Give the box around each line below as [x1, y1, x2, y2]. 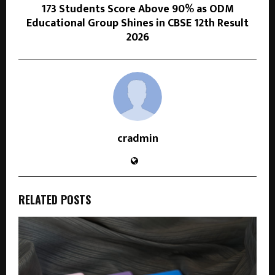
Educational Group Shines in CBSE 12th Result [26, 14, 249, 33]
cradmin [117, 129, 158, 148]
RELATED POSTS [18, 191, 91, 207]
